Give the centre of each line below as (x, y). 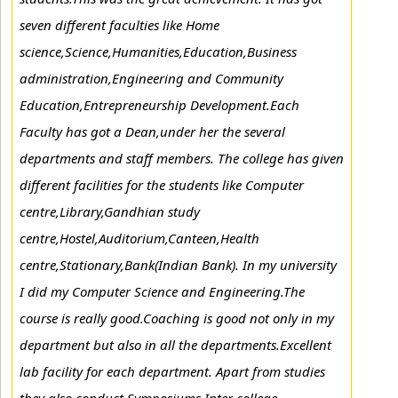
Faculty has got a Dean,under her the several (152, 131)
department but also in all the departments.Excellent (175, 345)
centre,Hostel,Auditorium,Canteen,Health (139, 238)
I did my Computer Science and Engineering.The (162, 291)
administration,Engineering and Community (151, 78)
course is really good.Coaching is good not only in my (177, 318)
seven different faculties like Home (119, 25)
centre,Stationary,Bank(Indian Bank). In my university (178, 265)
